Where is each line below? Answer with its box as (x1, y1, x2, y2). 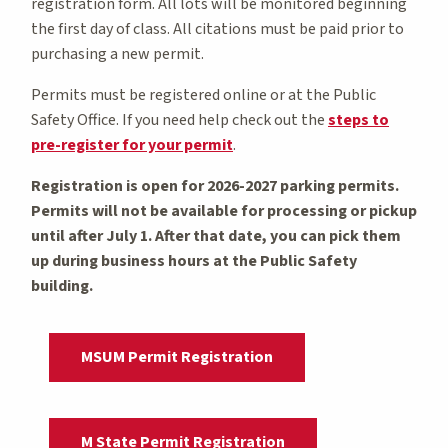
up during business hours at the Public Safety (31, 249, 357, 272)
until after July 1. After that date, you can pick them (31, 224, 401, 247)
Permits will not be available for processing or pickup (31, 199, 417, 222)
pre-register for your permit (31, 133, 233, 156)
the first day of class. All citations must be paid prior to (31, 17, 404, 40)
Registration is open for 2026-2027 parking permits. (31, 174, 399, 197)
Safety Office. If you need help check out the (31, 108, 328, 131)
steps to (328, 108, 389, 131)
